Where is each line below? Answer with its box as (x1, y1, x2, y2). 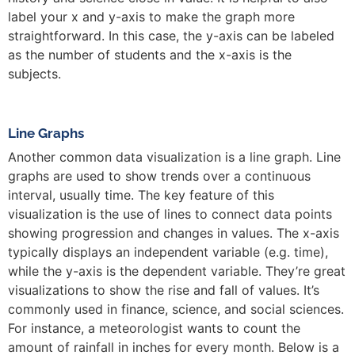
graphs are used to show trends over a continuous (8, 167, 311, 184)
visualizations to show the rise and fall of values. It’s (8, 281, 319, 298)
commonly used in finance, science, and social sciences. (8, 300, 344, 317)
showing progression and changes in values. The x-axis (8, 224, 339, 241)
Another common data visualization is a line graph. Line (8, 148, 341, 165)
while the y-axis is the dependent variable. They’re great (8, 262, 345, 279)
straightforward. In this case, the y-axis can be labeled (8, 28, 334, 44)
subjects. (8, 66, 61, 82)
